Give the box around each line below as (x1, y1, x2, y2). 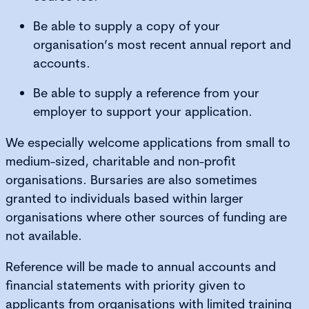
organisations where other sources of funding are (6, 208, 287, 225)
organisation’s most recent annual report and (33, 36, 291, 52)
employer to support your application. (33, 103, 252, 119)
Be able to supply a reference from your (33, 84, 259, 101)
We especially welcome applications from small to (6, 134, 290, 150)
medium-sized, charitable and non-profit (6, 152, 236, 169)
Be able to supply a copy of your (33, 17, 220, 34)
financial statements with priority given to (6, 277, 246, 293)
